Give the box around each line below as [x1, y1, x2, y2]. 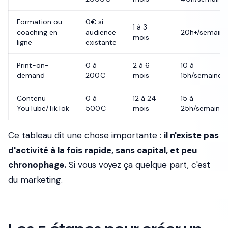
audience [85, 27, 116, 37]
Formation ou [17, 17, 62, 26]
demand [17, 71, 45, 80]
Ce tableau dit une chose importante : [8, 130, 164, 141]
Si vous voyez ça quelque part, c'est [66, 159, 210, 170]
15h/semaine [181, 71, 222, 80]
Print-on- [17, 61, 49, 70]
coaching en [17, 27, 58, 37]
